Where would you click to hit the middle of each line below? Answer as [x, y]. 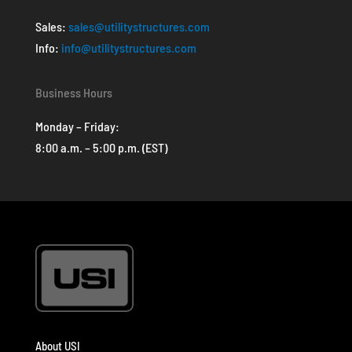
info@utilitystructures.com [128, 47]
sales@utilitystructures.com [139, 26]
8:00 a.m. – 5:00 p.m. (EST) [101, 147]
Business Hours [73, 92]
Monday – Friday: [77, 126]
